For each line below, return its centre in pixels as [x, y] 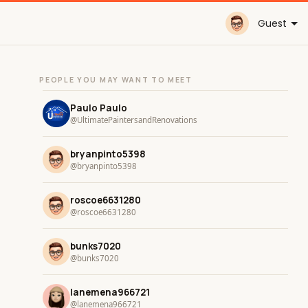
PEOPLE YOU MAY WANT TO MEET [116, 80]
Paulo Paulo [99, 108]
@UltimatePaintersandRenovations [134, 120]
